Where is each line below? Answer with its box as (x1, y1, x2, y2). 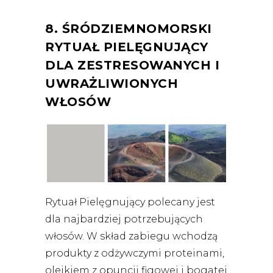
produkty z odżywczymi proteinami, (45, 247, 224, 259)
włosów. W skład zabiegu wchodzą (45, 230, 218, 242)
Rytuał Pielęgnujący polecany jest (45, 196, 215, 208)
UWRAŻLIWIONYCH (45, 76, 178, 91)
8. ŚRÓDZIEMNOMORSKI (45, 21, 212, 36)
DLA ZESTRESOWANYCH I (45, 57, 219, 73)
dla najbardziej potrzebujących (45, 213, 203, 225)
